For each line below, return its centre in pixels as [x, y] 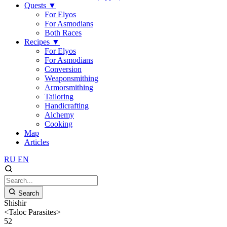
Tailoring [59, 97]
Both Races [63, 33]
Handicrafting [67, 106]
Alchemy [59, 115]
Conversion [63, 69]
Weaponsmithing [71, 78]
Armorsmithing [69, 87]
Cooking [59, 124]
